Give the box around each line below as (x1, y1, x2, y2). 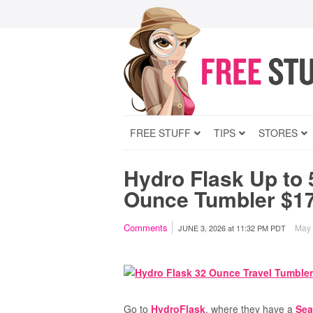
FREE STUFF (130, 126, 191, 140)
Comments (124, 221, 168, 234)
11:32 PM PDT (236, 222, 286, 233)
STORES (259, 126, 298, 140)
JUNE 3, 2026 (178, 222, 226, 233)
